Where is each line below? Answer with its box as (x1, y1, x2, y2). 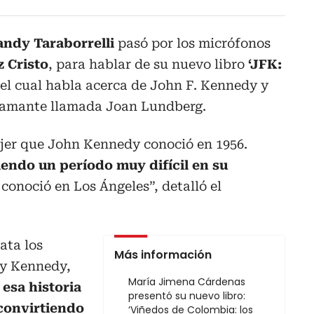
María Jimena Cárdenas (128, 275, 245, 289)
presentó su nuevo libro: (128, 289, 245, 303)
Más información (114, 247, 212, 264)
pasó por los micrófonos (118, 36, 271, 51)
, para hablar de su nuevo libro (48, 57, 248, 72)
